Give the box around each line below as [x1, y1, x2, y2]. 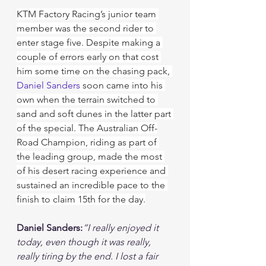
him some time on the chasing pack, [17, 65, 172, 77]
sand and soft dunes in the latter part [17, 108, 173, 119]
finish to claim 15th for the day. [17, 194, 145, 205]
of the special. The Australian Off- [17, 122, 157, 134]
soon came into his [80, 80, 165, 91]
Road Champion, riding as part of [17, 137, 159, 148]
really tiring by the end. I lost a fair [17, 251, 160, 262]
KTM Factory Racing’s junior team [17, 8, 159, 20]
